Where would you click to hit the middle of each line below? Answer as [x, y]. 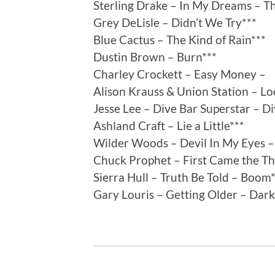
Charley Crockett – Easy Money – [180, 74]
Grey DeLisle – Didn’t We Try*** [175, 23]
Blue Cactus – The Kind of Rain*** [180, 40]
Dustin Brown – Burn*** [155, 57]
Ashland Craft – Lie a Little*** [169, 126]
